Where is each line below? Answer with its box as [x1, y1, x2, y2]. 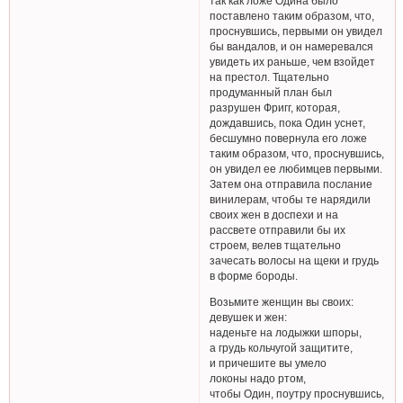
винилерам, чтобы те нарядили [210, 193, 372, 206]
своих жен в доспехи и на [210, 209, 339, 221]
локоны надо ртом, [210, 372, 307, 385]
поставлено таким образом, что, [210, 10, 375, 22]
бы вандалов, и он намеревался [210, 40, 374, 53]
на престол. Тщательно [210, 71, 330, 84]
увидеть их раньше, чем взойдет [210, 56, 376, 68]
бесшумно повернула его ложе [210, 132, 368, 145]
